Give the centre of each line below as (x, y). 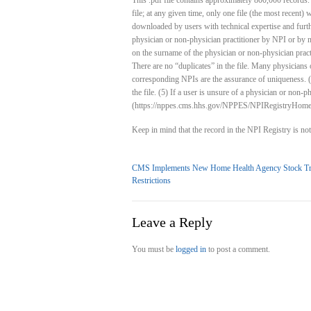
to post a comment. (238, 249)
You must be (154, 249)
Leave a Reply (172, 222)
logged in (191, 249)
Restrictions (151, 180)
